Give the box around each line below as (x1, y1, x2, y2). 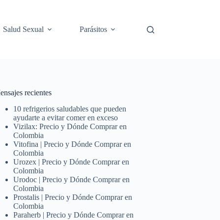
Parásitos (80, 25, 108, 33)
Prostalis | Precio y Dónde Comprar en (13, 192, 133, 201)
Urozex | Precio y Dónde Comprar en (13, 157, 130, 166)
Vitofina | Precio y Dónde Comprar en (13, 139, 132, 148)
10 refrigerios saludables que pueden (13, 104, 127, 113)
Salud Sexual (3, 25, 44, 33)
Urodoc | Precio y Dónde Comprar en (13, 175, 130, 184)
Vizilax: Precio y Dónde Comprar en (13, 122, 127, 131)
